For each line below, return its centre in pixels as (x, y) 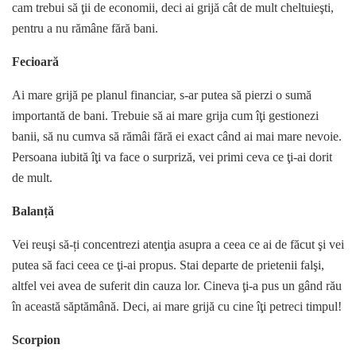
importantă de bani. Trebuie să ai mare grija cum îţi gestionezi (165, 116)
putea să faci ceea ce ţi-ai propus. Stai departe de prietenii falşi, (168, 265)
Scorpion (36, 340)
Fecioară (35, 62)
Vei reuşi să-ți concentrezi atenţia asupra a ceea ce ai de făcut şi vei (178, 245)
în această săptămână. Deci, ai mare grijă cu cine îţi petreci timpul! (177, 307)
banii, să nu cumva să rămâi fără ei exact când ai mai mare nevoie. (177, 137)
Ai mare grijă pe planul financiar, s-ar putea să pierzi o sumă (162, 95)
